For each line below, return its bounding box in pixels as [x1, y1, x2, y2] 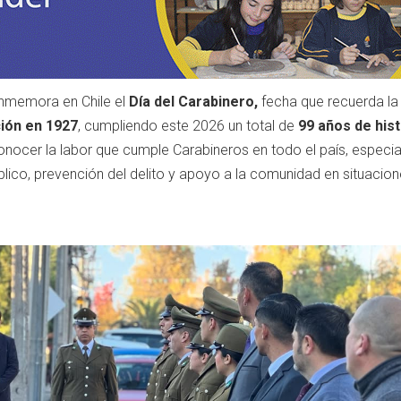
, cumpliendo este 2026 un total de [78, 117, 298, 134]
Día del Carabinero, [129, 93, 258, 110]
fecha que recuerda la [258, 93, 398, 110]
